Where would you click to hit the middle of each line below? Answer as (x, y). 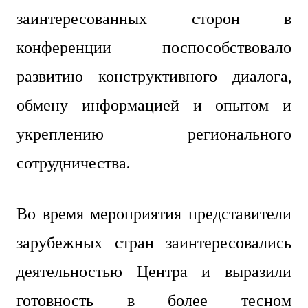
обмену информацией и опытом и (154, 105)
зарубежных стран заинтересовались (154, 242)
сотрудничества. (73, 163)
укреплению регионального (154, 134)
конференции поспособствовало (154, 47)
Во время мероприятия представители (154, 213)
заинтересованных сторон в (154, 18)
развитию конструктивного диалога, (154, 76)
